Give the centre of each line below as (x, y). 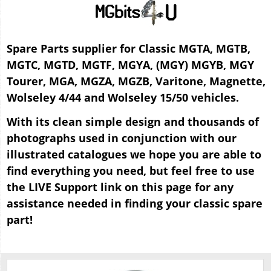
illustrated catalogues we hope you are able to (134, 154)
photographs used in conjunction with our (122, 138)
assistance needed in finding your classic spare (135, 203)
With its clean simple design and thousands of (133, 122)
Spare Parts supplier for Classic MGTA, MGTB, (129, 48)
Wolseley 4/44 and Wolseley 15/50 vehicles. (123, 97)
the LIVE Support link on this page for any (120, 187)
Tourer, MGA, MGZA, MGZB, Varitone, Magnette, (136, 81)
